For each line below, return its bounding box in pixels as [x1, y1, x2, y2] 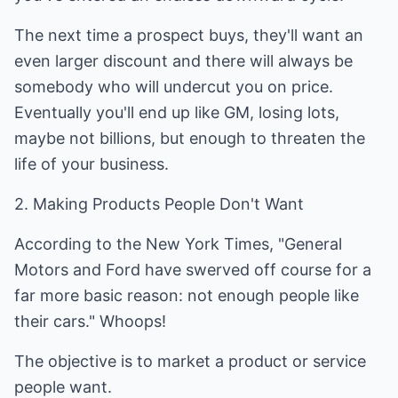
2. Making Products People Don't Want [14, 195, 304, 213]
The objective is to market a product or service [14, 352, 366, 370]
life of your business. [14, 155, 169, 173]
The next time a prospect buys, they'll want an [14, 26, 363, 44]
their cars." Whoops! [14, 312, 166, 330]
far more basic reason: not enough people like [14, 286, 359, 305]
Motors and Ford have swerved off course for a [14, 260, 371, 279]
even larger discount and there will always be [14, 52, 353, 70]
